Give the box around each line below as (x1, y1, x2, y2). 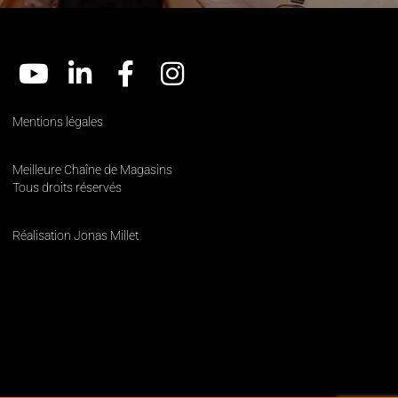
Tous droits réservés (12, 180, 122, 195)
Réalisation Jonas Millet (12, 228, 139, 243)
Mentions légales (12, 115, 103, 129)
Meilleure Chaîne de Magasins (12, 163, 172, 177)
